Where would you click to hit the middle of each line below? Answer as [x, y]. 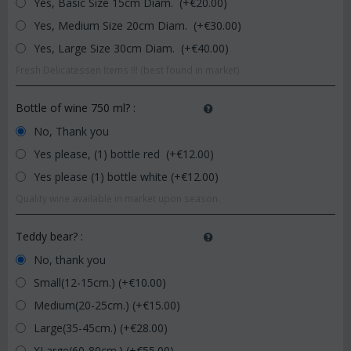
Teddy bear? [48, 236]
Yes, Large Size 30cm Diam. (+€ [114, 48]
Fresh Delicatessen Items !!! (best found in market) [128, 70]
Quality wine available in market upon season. [118, 198]
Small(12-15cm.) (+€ [83, 282]
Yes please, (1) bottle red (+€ [107, 154]
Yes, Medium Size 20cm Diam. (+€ [120, 25]
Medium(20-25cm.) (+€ [90, 305]
